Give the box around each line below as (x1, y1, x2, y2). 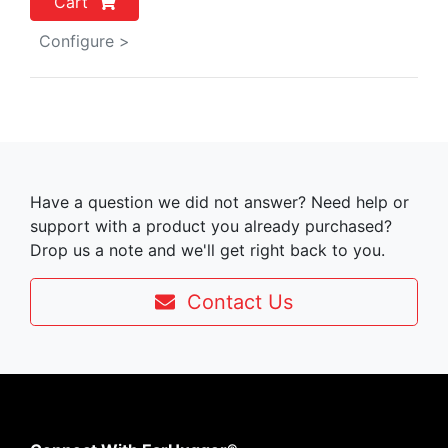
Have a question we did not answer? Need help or (30, 192, 409, 212)
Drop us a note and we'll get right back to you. (30, 240, 385, 260)
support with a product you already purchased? (30, 216, 392, 236)
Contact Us (175, 290, 293, 314)
